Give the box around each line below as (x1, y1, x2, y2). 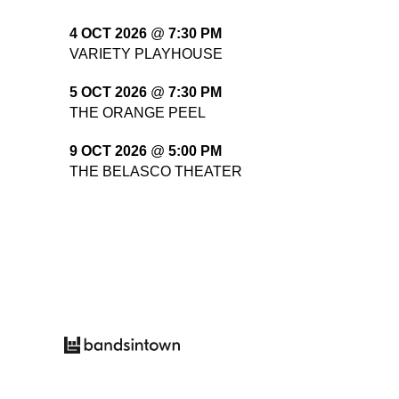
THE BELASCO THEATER (69, 163, 242, 179)
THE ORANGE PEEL (69, 104, 206, 120)
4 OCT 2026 (69, 26, 147, 42)
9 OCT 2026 (69, 143, 147, 159)
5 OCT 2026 (69, 85, 147, 101)
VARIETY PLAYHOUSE (69, 45, 223, 61)
